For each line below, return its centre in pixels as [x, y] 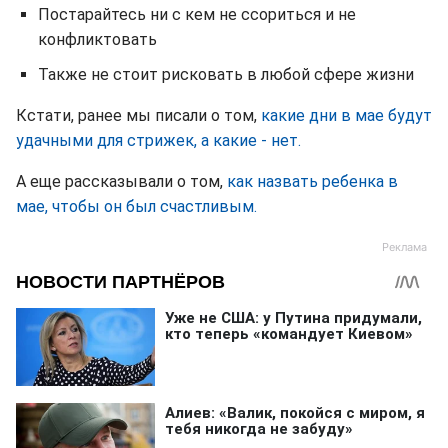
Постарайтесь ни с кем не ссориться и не [197, 14]
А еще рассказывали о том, [121, 181]
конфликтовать [97, 39]
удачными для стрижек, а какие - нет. [158, 140]
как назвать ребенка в [312, 181]
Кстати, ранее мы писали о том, [138, 115]
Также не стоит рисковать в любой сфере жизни [226, 74]
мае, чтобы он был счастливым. [136, 206]
